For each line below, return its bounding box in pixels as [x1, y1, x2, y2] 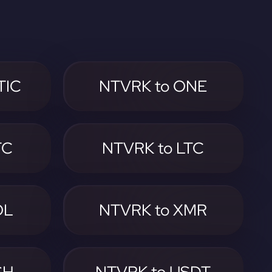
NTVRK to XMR [99, 200, 208, 220]
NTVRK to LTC [102, 138, 205, 158]
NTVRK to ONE [99, 76, 208, 97]
